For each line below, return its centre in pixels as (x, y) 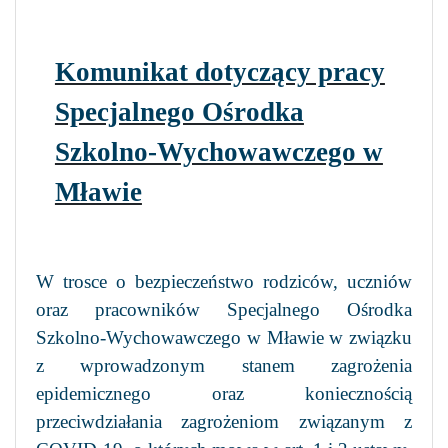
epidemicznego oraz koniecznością (224, 393)
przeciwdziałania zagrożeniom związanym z (224, 421)
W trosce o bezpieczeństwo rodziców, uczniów (224, 281)
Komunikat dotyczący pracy (219, 71)
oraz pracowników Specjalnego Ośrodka (224, 309)
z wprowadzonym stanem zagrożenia (224, 365)
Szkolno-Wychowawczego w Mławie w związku (224, 337)
